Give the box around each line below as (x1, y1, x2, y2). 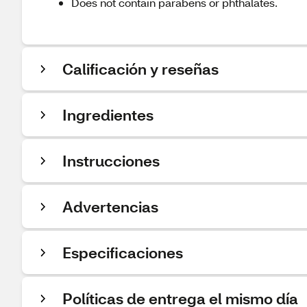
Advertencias (62, 197, 158, 217)
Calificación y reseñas (62, 59, 219, 79)
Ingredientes (62, 105, 153, 125)
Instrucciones (62, 151, 160, 171)
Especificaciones (62, 243, 183, 262)
